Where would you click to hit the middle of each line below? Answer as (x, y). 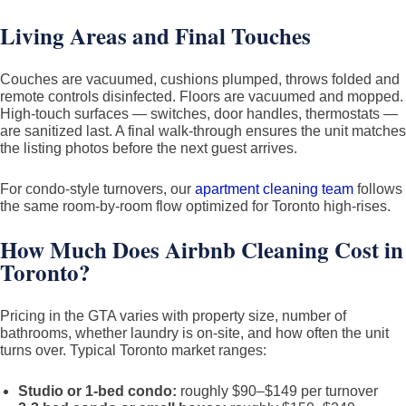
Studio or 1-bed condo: (97, 391)
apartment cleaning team (274, 189)
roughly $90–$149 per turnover (277, 391)
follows (378, 189)
